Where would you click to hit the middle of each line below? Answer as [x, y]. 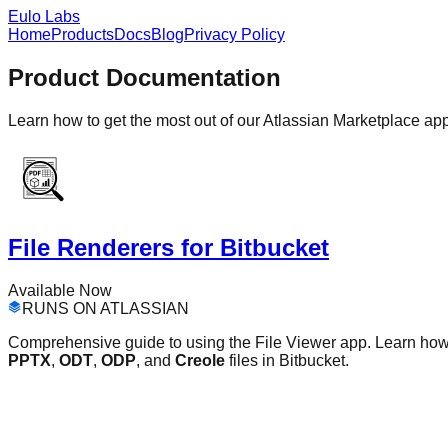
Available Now [60, 290]
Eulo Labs [44, 16]
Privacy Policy [234, 34]
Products [82, 34]
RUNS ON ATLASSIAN [105, 308]
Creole [200, 360]
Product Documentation [144, 77]
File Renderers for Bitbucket [168, 247]
